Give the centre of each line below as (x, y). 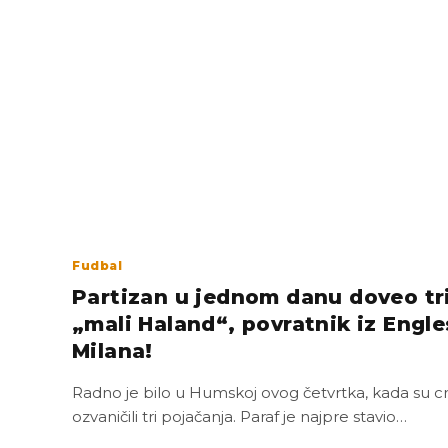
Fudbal (97, 265)
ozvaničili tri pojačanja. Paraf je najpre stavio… (239, 416)
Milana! (112, 350)
